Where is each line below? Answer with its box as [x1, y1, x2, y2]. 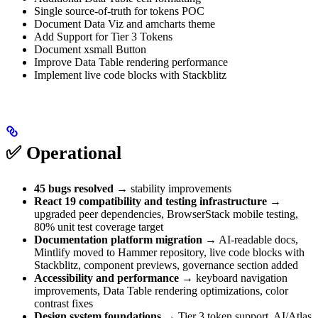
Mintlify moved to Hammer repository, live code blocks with [34, 246, 305, 258]
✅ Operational [6, 142, 121, 163]
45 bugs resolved [34, 182, 114, 194]
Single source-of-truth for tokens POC [34, 4, 204, 17]
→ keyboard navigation [179, 271, 287, 284]
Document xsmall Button [34, 43, 146, 55]
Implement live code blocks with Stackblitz [34, 68, 226, 81]
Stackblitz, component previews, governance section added [34, 258, 298, 271]
